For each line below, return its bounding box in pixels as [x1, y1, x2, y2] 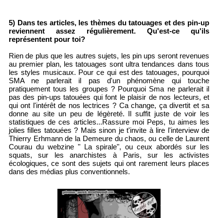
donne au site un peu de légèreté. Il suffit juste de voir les [8, 109, 210, 118]
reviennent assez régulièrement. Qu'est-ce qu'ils [8, 27, 210, 36]
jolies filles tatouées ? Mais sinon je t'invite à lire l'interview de [8, 126, 210, 135]
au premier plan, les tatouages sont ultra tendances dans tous [8, 60, 210, 69]
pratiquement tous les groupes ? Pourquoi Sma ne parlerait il [8, 85, 210, 93]
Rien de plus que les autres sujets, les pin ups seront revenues [8, 52, 210, 60]
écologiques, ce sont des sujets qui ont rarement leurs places [8, 159, 210, 168]
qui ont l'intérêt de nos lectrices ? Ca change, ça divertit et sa [8, 101, 210, 110]
